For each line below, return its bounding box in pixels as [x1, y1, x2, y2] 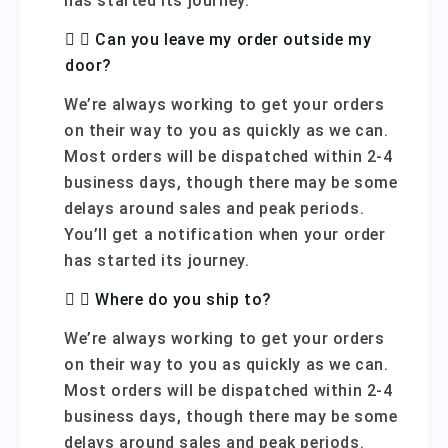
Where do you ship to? [95, 290, 273, 309]
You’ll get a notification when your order [64, 225, 386, 244]
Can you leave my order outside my [95, 30, 372, 49]
